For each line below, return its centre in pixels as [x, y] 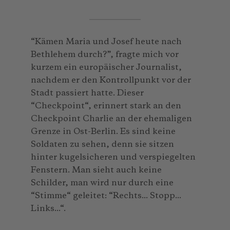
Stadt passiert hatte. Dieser [87, 93]
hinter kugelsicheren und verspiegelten [113, 157]
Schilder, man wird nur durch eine [102, 183]
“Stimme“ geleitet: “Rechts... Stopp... [106, 196]
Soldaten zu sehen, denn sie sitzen [102, 144]
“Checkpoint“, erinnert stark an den [106, 106]
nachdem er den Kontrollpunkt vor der [111, 80]
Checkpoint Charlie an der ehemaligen [111, 119]
